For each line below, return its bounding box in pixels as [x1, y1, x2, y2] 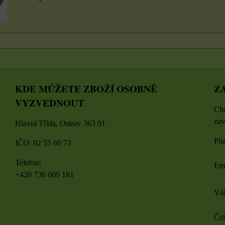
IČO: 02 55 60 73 [15, 138, 71, 147]
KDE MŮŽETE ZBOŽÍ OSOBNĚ [15, 81, 157, 96]
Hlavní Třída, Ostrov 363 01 [15, 119, 105, 128]
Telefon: [15, 158, 41, 167]
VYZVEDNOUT [15, 95, 84, 110]
